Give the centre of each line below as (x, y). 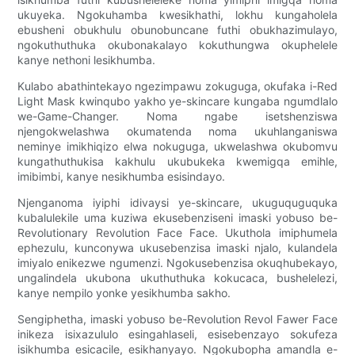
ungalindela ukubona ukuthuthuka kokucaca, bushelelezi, (177, 278)
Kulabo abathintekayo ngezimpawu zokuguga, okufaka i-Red (177, 86)
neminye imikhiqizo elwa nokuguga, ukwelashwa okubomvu (177, 147)
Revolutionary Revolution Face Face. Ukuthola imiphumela (177, 233)
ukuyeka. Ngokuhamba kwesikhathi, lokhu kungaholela (177, 15)
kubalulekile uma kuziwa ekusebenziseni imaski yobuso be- (177, 218)
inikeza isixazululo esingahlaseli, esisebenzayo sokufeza (177, 334)
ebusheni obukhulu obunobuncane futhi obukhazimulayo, (177, 30)
